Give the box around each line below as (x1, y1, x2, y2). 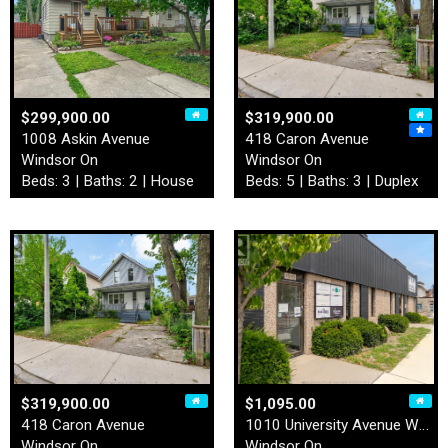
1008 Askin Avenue (21, 129, 150, 148)
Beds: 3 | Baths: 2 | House (21, 171, 194, 190)
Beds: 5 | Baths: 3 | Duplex (245, 171, 419, 190)
